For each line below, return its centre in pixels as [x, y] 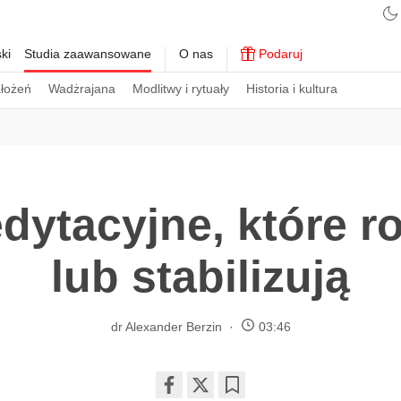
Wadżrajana [82, 89]
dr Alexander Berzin [166, 326]
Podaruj [279, 54]
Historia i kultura [292, 89]
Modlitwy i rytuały [181, 89]
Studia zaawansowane [88, 54]
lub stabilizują [200, 277]
